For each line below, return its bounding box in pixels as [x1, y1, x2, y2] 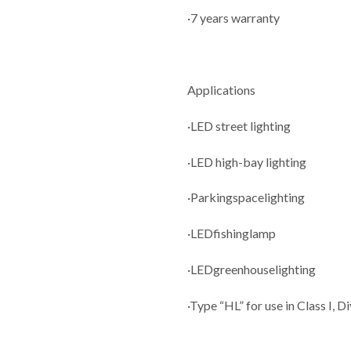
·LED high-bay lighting [187, 154, 306, 169]
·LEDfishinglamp [187, 226, 276, 241]
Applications [187, 81, 255, 97]
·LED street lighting [187, 118, 291, 133]
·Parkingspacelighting [187, 190, 305, 205]
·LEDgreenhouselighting [187, 261, 316, 277]
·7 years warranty [187, 10, 280, 26]
